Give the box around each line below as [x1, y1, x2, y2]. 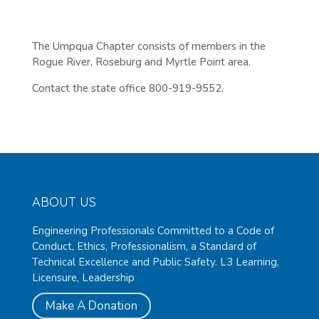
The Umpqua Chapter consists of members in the [31, 38, 266, 53]
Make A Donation [45, 297, 137, 314]
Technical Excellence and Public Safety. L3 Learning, [31, 254, 279, 269]
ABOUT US [31, 193, 96, 210]
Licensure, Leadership [31, 270, 135, 285]
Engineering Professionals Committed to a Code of [31, 223, 274, 238]
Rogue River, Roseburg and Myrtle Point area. [31, 54, 251, 69]
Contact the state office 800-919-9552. [31, 80, 224, 95]
